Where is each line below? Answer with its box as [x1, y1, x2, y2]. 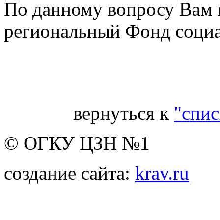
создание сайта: [4, 162, 135, 184]
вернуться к [73, 102, 174, 124]
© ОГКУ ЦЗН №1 [4, 132, 150, 154]
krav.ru [135, 162, 189, 184]
